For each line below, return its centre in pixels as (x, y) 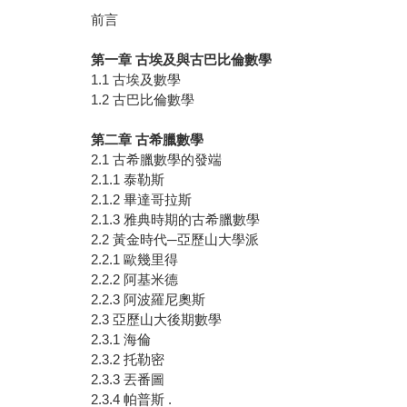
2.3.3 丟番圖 (128, 380)
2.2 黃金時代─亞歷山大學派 (175, 240)
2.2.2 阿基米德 (135, 280)
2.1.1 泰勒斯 (128, 180)
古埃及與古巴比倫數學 (204, 60)
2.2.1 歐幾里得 (135, 260)
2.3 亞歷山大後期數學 (157, 320)
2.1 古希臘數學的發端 (157, 160)
